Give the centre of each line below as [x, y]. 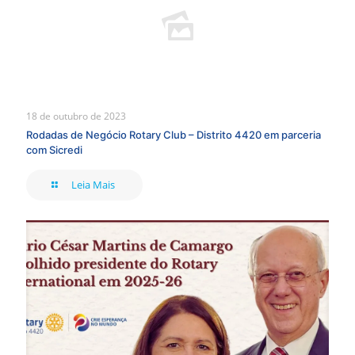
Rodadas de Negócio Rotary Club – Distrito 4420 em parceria [174, 135]
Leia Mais [94, 185]
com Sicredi [54, 150]
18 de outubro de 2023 [76, 116]
